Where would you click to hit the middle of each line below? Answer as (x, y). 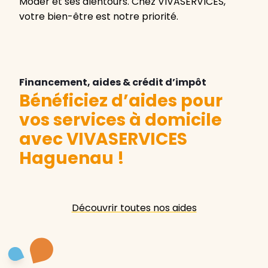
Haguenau (66, 159)
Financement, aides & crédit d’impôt (113, 83)
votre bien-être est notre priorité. (99, 17)
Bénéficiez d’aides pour (121, 101)
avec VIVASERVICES (103, 139)
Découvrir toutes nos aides (134, 208)
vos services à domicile (121, 120)
